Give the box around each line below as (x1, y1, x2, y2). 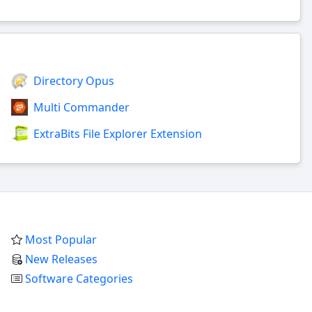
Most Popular (25, 231, 97, 247)
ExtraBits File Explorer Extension (33, 125, 202, 141)
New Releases (25, 251, 97, 267)
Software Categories (25, 270, 133, 286)
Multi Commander (33, 99, 130, 115)
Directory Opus (33, 72, 114, 88)
